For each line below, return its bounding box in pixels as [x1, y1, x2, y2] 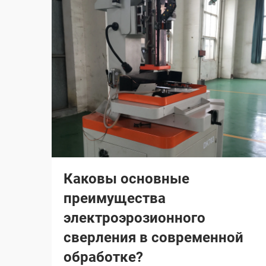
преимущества [64, 190, 166, 207]
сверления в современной [64, 229, 243, 246]
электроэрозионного [64, 210, 205, 226]
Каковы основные [64, 170, 189, 187]
